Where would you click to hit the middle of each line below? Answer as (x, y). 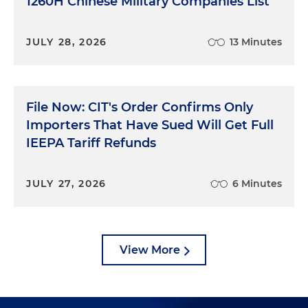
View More (150, 250)
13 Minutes (256, 42)
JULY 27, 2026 (67, 183)
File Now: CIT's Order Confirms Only (140, 107)
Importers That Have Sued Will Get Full (150, 125)
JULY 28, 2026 (67, 42)
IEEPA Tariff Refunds (91, 143)
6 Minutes (257, 183)
